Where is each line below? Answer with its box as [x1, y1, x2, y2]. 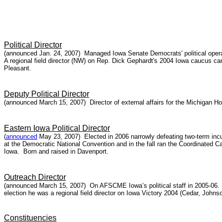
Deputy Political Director [4, 90, 89, 98]
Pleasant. [4, 64, 31, 72]
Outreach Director [4, 173, 66, 181]
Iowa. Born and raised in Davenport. [4, 148, 109, 155]
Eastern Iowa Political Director [4, 124, 110, 132]
